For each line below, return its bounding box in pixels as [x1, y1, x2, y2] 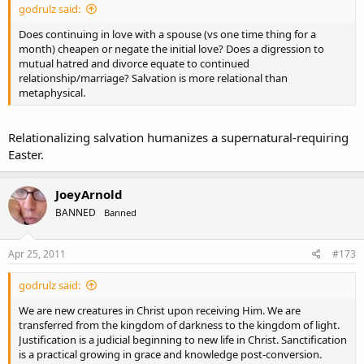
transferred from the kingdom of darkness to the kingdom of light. [19, 318, 340, 332]
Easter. [8, 145, 44, 162]
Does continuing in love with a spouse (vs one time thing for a [19, 27, 316, 41]
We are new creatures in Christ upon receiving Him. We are [19, 303, 301, 318]
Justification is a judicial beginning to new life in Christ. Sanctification [19, 332, 347, 347]
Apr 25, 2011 [8, 247, 66, 261]
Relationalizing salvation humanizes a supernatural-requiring [8, 128, 349, 145]
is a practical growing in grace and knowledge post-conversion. [19, 347, 322, 362]
